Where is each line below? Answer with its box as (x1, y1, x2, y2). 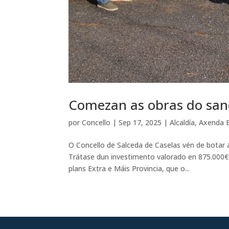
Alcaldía (170, 118, 195, 128)
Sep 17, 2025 (119, 118, 162, 128)
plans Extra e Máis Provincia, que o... (68, 164, 190, 174)
